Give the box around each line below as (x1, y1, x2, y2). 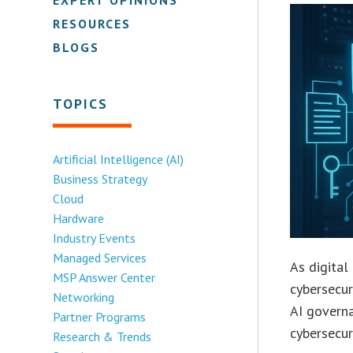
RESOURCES (53, 15, 132, 32)
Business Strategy (53, 170, 148, 187)
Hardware (53, 210, 105, 226)
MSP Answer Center (53, 269, 156, 285)
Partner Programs (53, 308, 147, 325)
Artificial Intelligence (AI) (53, 150, 184, 167)
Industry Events (53, 229, 136, 246)
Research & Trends (53, 328, 152, 344)
